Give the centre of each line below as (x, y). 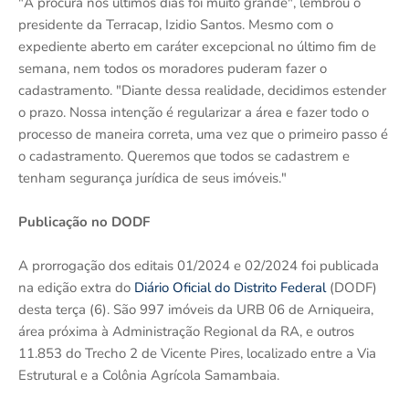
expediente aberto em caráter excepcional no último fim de (197, 46)
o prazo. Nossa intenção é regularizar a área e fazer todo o (194, 112)
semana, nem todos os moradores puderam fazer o (173, 68)
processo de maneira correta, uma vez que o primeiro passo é (203, 134)
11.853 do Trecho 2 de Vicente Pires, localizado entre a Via (197, 353)
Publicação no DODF (84, 221)
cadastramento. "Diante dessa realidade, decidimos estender (202, 90)
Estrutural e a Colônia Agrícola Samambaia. (149, 375)
